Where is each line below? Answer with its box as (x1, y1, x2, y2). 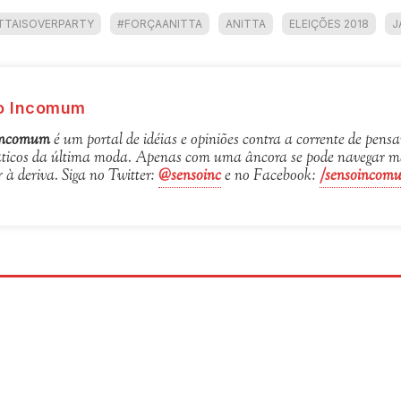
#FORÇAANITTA (117, 17, 203, 30)
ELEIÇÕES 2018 (289, 17, 370, 30)
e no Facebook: (221, 166, 320, 187)
